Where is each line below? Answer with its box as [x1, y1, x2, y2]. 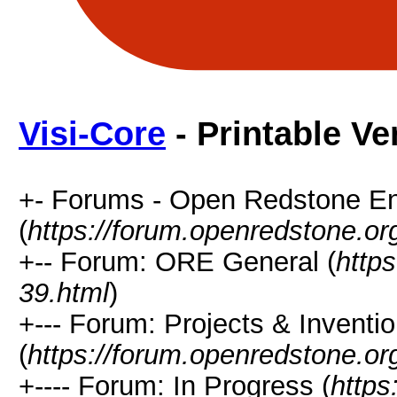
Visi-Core [19, 115, 166, 152]
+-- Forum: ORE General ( [19, 246, 336, 276]
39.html [19, 277, 109, 307]
